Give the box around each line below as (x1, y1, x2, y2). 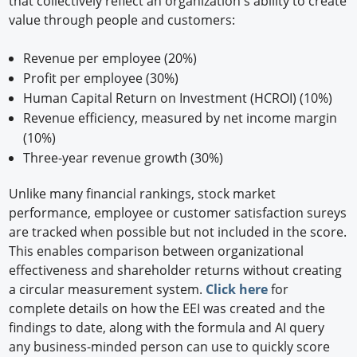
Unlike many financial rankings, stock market (9, 184, 277, 202)
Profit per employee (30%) (22, 69, 178, 87)
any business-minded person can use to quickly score (9, 337, 331, 355)
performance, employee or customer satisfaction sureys (9, 203, 347, 222)
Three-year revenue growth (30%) (22, 148, 223, 167)
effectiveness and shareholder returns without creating (9, 261, 343, 279)
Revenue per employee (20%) (22, 49, 197, 67)
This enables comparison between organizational (9, 241, 304, 260)
